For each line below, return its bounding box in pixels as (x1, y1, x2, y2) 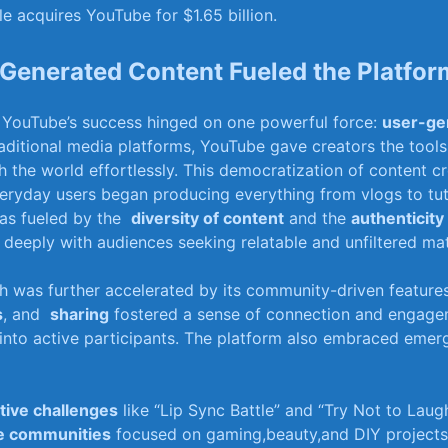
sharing (50, 304, 109, 325)
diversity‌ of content (131, 208, 284, 229)
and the (284, 208, 351, 229)
